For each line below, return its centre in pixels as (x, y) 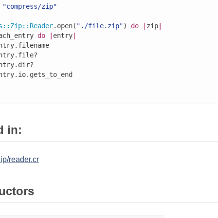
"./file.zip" (100, 26)
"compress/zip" (29, 6)
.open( (64, 26)
